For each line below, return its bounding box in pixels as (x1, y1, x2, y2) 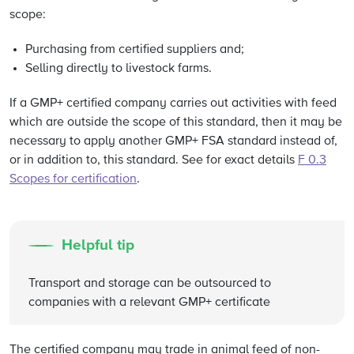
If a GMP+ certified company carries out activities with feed (9, 97, 337, 110)
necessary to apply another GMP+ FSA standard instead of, (9, 135, 337, 148)
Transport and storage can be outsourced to (28, 277, 271, 290)
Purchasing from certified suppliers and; (25, 43, 244, 56)
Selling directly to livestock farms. (25, 62, 212, 75)
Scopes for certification (9, 173, 137, 186)
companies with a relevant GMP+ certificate (28, 296, 270, 309)
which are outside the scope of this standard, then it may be (9, 116, 342, 129)
